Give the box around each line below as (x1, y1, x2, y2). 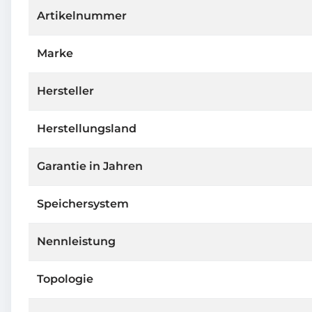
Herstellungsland (37, 121, 136, 135)
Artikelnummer (37, 8, 127, 22)
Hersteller (37, 84, 94, 97)
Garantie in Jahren (37, 159, 143, 173)
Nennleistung (37, 234, 116, 248)
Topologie (37, 272, 93, 286)
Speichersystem (37, 196, 129, 210)
